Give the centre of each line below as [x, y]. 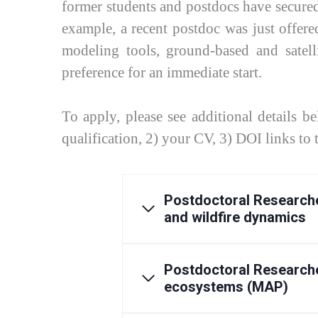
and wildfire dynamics [235, 217]
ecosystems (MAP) [226, 286]
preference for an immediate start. [162, 72]
